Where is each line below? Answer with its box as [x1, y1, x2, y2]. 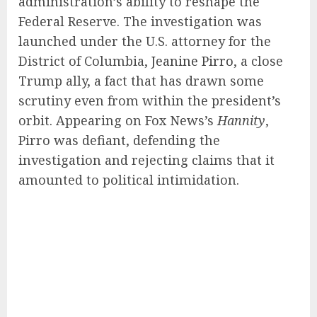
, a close [234, 52, 283, 70]
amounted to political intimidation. [18, 171, 239, 189]
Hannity [217, 112, 265, 129]
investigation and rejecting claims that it [18, 151, 275, 169]
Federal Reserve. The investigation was [18, 13, 262, 30]
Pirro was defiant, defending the [18, 132, 220, 149]
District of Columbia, [18, 52, 148, 70]
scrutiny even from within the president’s [18, 92, 281, 110]
